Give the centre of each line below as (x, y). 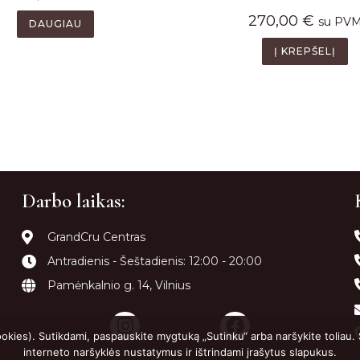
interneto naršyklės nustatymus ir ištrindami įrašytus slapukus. (180, 352)
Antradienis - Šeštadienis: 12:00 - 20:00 (155, 261)
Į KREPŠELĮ (305, 51)
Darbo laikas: (73, 200)
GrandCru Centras (97, 237)
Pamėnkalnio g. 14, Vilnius (119, 285)
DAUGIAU (55, 24)
